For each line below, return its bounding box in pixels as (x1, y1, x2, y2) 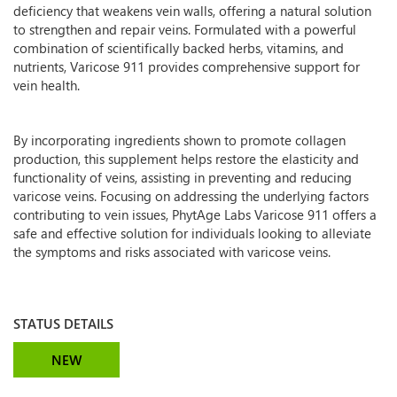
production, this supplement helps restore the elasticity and (13, 150, 359, 167)
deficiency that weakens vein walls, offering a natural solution (13, 2, 371, 19)
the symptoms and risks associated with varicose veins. (13, 243, 331, 261)
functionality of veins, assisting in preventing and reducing (13, 168, 352, 186)
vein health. (13, 76, 80, 94)
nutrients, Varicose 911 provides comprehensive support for (13, 58, 360, 75)
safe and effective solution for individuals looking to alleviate (13, 224, 371, 242)
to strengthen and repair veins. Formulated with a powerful (13, 20, 356, 38)
